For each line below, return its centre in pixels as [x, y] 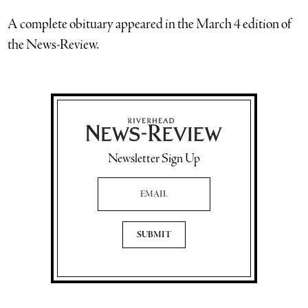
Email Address [115, 181]
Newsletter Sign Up [154, 159]
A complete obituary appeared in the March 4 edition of [150, 24]
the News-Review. [54, 45]
